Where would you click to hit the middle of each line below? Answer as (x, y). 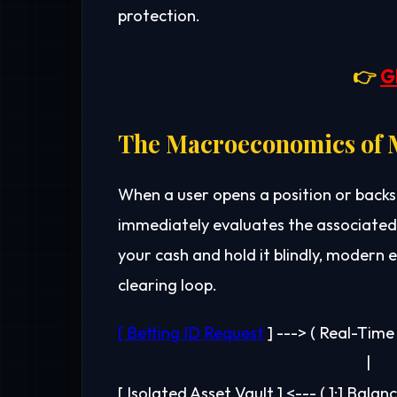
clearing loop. (167, 285)
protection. (159, 16)
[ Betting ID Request (191, 333)
